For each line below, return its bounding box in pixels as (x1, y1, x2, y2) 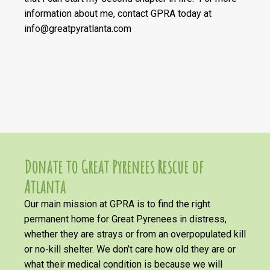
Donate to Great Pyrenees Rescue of (24, 155, 204, 178)
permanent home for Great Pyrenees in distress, (24, 213, 227, 225)
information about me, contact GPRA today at (24, 7, 212, 19)
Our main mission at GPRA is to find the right (24, 198, 210, 210)
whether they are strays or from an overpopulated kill (24, 228, 246, 240)
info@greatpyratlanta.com (24, 22, 131, 34)
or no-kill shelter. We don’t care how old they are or (24, 243, 236, 255)
